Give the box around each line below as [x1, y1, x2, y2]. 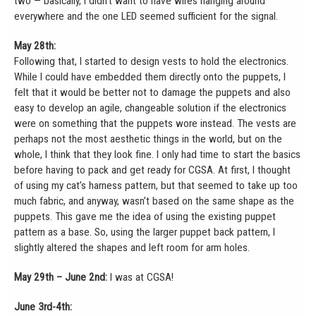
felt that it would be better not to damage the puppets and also [14, 85, 291, 99]
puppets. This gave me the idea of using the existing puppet [14, 209, 276, 223]
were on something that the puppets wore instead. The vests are [14, 116, 296, 130]
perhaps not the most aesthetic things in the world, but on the [14, 132, 282, 145]
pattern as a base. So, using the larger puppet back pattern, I [14, 225, 275, 238]
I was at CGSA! [107, 270, 174, 284]
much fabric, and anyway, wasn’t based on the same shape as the [14, 194, 294, 207]
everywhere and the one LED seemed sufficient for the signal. [14, 9, 278, 23]
